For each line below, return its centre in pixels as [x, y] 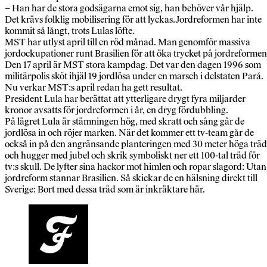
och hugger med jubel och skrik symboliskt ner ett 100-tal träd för [132, 156]
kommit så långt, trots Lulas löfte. [70, 31]
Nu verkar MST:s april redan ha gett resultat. [94, 88]
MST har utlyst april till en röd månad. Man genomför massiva [128, 42]
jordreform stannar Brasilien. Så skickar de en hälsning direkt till [131, 178]
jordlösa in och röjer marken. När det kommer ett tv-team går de [129, 133]
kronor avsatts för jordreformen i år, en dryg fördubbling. [117, 110]
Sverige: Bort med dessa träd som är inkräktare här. [105, 190]
